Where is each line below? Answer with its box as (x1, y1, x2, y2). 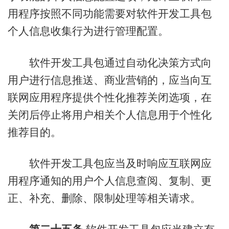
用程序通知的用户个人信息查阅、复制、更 (7, 174, 212, 187)
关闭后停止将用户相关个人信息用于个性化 (7, 108, 212, 121)
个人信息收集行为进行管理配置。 (7, 25, 169, 37)
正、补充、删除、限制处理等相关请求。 (7, 192, 201, 204)
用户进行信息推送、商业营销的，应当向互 (7, 74, 212, 86)
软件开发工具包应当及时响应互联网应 (7, 157, 212, 169)
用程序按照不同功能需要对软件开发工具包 (7, 8, 212, 20)
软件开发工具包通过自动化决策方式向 (7, 56, 212, 68)
